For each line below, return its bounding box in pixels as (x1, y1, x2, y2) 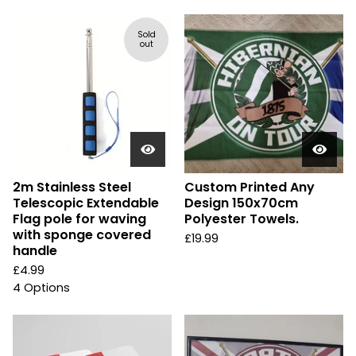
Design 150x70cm (184, 194, 298, 212)
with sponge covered (13, 226, 151, 244)
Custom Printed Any (184, 178, 315, 196)
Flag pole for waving (13, 210, 146, 228)
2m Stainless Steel (13, 178, 131, 196)
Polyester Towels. (184, 210, 299, 228)
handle (13, 242, 57, 260)
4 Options (13, 280, 70, 296)
